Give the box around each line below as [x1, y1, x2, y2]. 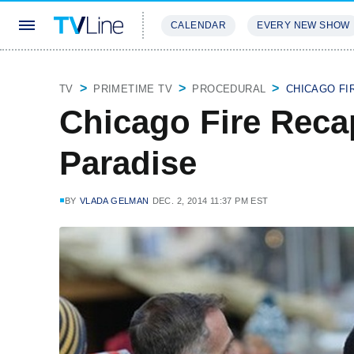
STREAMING [161, 66, 226, 78]
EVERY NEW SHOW [257, 20, 350, 31]
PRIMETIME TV [93, 83, 173, 95]
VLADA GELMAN [79, 196, 149, 205]
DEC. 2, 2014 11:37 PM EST [152, 196, 269, 205]
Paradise [59, 145, 197, 182]
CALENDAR [171, 20, 227, 31]
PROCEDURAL [192, 83, 266, 95]
